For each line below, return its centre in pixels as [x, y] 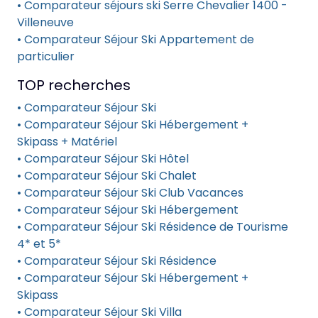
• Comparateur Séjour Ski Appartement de [136, 39]
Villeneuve [45, 22]
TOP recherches [74, 85]
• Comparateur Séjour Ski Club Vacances [130, 193]
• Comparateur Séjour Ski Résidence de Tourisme [153, 227]
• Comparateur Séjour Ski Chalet [107, 176]
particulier [46, 56]
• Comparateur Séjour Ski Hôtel [103, 159]
